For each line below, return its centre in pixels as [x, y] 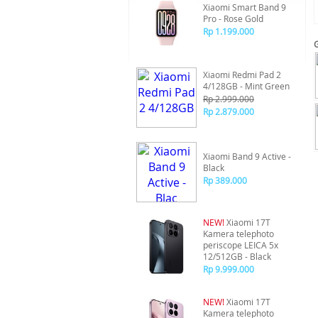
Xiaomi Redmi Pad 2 [242, 75]
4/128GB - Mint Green [246, 86]
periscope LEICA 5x [241, 245]
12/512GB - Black [237, 256]
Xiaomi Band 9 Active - [247, 156]
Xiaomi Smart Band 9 [245, 7]
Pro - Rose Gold [233, 18]
